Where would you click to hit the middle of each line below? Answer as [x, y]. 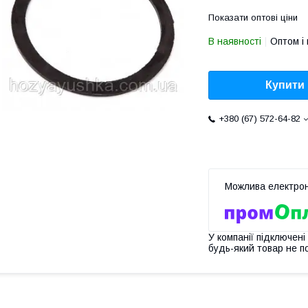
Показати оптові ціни [253, 18]
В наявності [235, 41]
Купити [285, 85]
